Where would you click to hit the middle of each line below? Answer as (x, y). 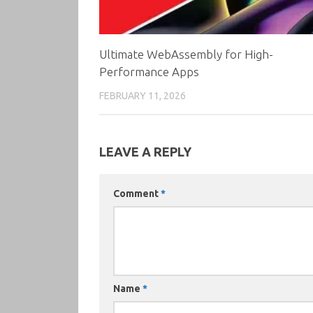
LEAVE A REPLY (145, 152)
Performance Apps (149, 71)
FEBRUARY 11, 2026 (143, 95)
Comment (137, 194)
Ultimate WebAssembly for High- (186, 54)
